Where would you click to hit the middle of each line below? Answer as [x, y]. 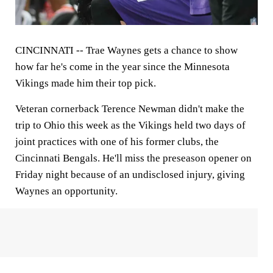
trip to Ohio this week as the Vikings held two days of [130, 125]
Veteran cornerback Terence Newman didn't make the [130, 108]
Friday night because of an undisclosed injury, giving [130, 174]
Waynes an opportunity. [66, 191]
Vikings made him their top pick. [86, 83]
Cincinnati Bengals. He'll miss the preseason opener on [133, 158]
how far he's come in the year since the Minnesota [122, 66]
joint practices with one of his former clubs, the [117, 141]
